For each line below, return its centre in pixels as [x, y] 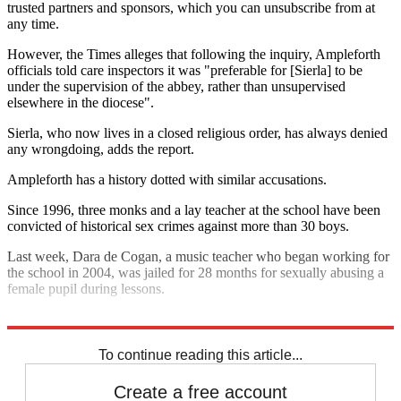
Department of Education [80, 336]
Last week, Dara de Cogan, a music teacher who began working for [198, 257]
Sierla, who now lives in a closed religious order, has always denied [197, 133]
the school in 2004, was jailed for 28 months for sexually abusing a [196, 273]
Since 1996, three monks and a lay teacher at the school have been [194, 210]
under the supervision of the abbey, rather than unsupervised [176, 87]
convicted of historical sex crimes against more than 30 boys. [178, 226]
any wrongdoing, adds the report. [101, 149]
